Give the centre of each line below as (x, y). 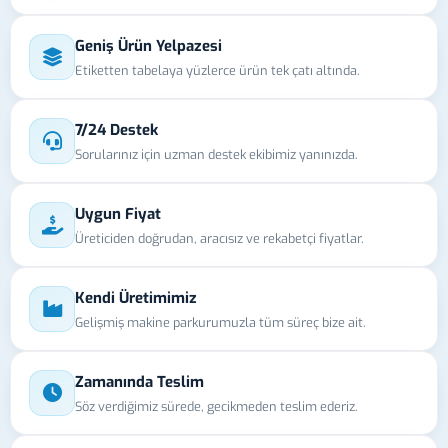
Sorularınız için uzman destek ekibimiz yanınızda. (216, 154)
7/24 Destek (116, 129)
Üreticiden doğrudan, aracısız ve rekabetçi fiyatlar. (219, 238)
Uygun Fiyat (118, 213)
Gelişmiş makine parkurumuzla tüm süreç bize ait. (220, 322)
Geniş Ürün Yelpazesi (148, 45)
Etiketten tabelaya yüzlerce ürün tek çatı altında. (217, 70)
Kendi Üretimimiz (136, 297)
